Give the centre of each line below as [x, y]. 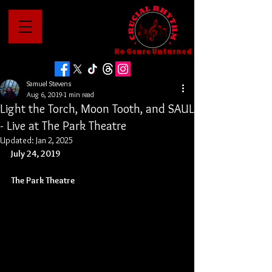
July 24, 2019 [36, 154]
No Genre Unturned [153, 52]
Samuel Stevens [49, 83]
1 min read [79, 94]
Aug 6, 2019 [45, 94]
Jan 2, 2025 [54, 140]
